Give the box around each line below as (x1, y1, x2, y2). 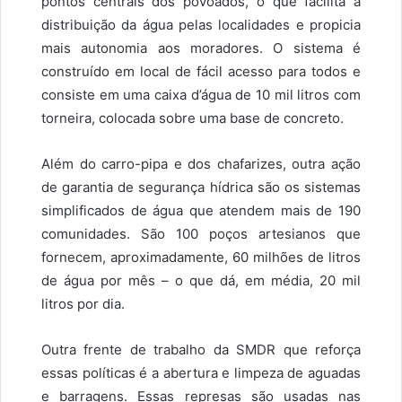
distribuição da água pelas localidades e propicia (41, 16, 361, 34)
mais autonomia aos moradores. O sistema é (41, 39, 361, 57)
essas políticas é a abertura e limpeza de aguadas (41, 364, 361, 382)
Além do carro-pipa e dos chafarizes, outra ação (41, 155, 361, 173)
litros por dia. (41, 295, 125, 313)
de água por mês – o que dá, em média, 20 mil (41, 272, 361, 290)
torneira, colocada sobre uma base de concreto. (41, 109, 344, 127)
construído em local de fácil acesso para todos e (41, 63, 361, 81)
